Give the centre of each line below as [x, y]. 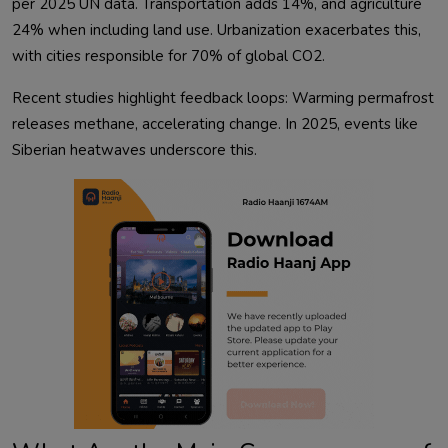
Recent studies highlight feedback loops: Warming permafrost [223, 98]
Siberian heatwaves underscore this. [158, 150]
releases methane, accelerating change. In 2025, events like [215, 124]
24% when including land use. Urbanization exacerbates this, [216, 30]
